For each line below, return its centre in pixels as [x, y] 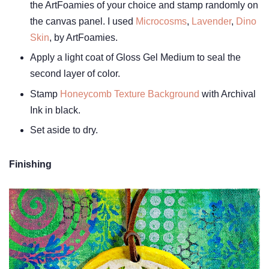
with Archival [228, 94]
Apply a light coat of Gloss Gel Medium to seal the [135, 58]
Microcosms [161, 21]
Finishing [30, 165]
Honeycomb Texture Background [130, 94]
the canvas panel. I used [83, 21]
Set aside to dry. [64, 130]
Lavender [211, 21]
